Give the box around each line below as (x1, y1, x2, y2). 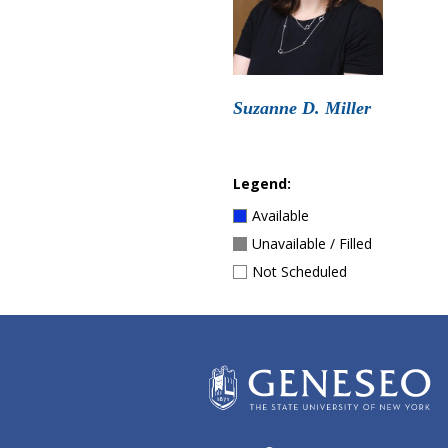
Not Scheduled (252, 261, 348, 281)
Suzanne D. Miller (233, 98, 372, 118)
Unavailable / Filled (252, 233, 373, 253)
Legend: (233, 174, 292, 193)
